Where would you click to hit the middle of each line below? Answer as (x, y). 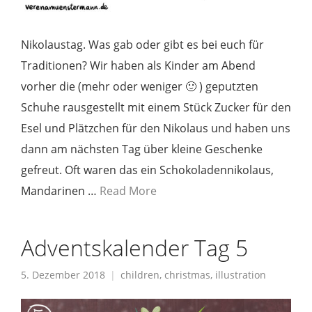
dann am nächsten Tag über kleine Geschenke (142, 149)
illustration (241, 275)
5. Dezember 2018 (63, 275)
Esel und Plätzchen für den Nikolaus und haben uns (156, 128)
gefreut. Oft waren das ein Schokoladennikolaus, (147, 170)
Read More (128, 191)
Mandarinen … (60, 191)
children (140, 275)
